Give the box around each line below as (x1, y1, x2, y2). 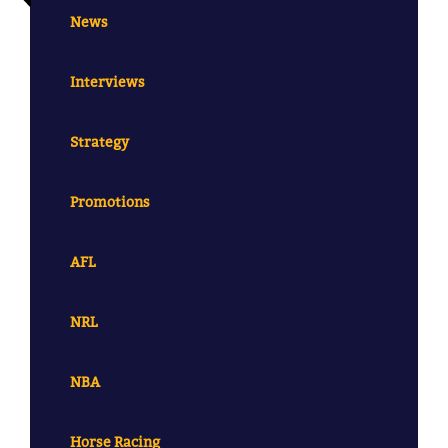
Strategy (70, 133, 129, 151)
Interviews (70, 73, 145, 91)
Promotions (70, 193, 150, 211)
